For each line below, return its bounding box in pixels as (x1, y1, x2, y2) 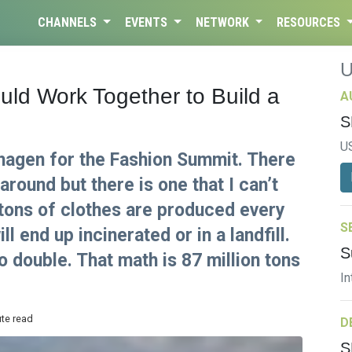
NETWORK (195, 15, 252, 30)
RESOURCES (277, 15, 344, 30)
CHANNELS (38, 15, 101, 30)
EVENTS (124, 15, 170, 30)
